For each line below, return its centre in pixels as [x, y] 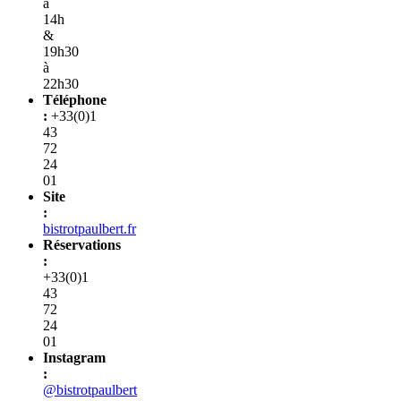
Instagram [74, 357]
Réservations [82, 244]
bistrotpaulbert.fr [90, 228]
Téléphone [75, 99]
